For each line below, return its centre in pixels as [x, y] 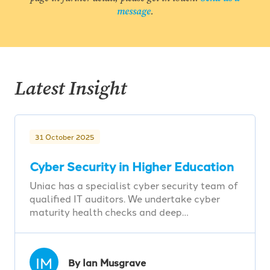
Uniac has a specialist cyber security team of [134, 185]
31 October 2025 [65, 137]
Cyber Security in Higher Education [132, 166]
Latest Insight [71, 88]
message [133, 11]
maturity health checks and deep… [109, 212]
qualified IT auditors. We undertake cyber [125, 199]
